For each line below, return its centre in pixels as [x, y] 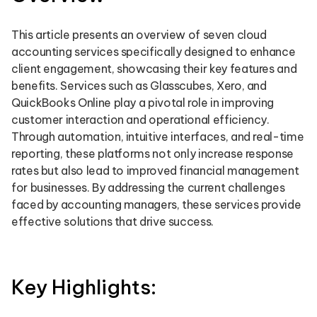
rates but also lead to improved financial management [155, 171]
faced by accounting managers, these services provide [156, 204]
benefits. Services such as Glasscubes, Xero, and [139, 86]
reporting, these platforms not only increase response [152, 154]
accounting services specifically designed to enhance [154, 52]
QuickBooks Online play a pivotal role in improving [143, 103]
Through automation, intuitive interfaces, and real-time [158, 137]
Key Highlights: [84, 287]
